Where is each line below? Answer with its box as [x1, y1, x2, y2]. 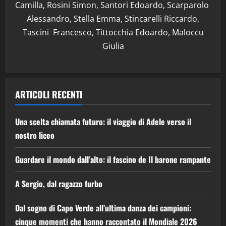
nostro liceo [15, 129, 54, 142]
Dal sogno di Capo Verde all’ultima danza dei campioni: [15, 202, 191, 214]
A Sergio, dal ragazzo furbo [15, 178, 102, 190]
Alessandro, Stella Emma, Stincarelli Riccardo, [27, 13, 199, 25]
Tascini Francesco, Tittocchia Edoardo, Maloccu [22, 27, 204, 38]
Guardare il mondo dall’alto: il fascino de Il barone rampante [15, 153, 211, 166]
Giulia [102, 40, 124, 52]
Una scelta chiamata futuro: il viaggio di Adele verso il [15, 116, 191, 128]
